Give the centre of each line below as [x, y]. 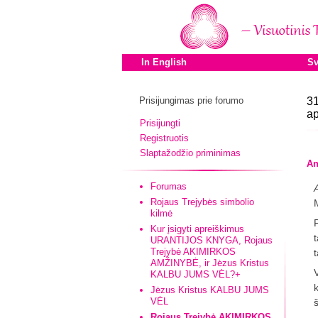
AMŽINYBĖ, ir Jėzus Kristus [210, 263]
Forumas [169, 186]
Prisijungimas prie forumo [191, 100]
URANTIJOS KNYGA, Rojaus [212, 240]
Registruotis [164, 138]
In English [164, 62]
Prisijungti [160, 123]
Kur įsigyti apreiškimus [197, 229]
